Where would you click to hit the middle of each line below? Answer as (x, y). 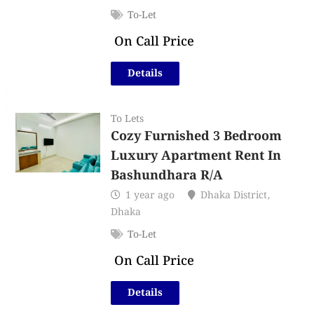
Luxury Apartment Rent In (196, 156)
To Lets (128, 119)
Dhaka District (234, 196)
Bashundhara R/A (167, 176)
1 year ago (150, 196)
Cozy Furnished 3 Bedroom (197, 137)
